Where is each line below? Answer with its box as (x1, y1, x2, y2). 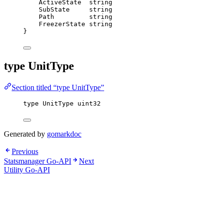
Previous (12, 147, 38, 155)
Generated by (4, 129, 47, 138)
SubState (39, 5, 70, 13)
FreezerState (39, 20, 85, 28)
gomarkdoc (47, 129, 81, 138)
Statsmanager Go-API (4, 156, 71, 165)
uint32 (77, 99, 101, 107)
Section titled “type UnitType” (12, 83, 104, 92)
